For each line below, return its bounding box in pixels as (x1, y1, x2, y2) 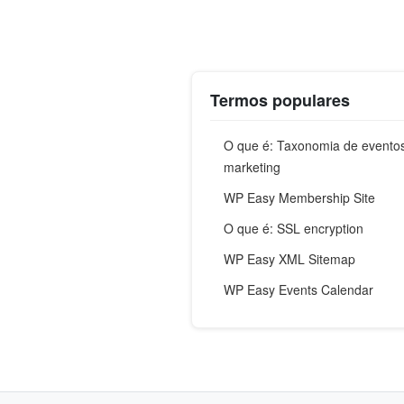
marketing (224, 158, 280, 177)
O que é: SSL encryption (224, 219, 363, 238)
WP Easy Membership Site (224, 188, 375, 207)
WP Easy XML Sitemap (224, 250, 355, 269)
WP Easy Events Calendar (224, 280, 373, 299)
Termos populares (210, 88, 350, 113)
